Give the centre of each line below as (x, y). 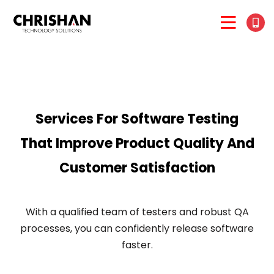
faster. (137, 245)
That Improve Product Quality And (137, 143)
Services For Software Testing (137, 119)
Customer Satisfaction (137, 168)
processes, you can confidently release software (137, 228)
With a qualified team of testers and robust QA (137, 212)
